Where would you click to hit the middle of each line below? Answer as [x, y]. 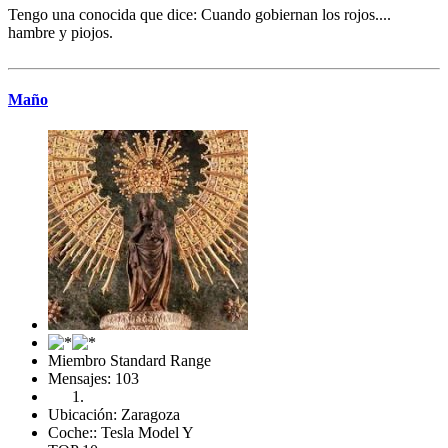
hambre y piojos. [60, 32]
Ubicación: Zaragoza [114, 415]
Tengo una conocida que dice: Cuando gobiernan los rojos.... [199, 14]
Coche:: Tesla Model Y [121, 433]
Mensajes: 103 [93, 379]
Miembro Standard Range [129, 361]
